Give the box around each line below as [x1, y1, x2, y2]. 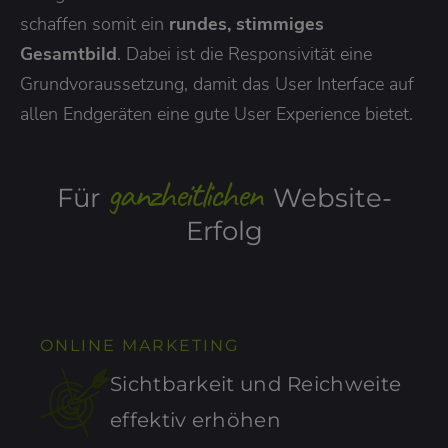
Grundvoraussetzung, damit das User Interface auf [20, 72, 414, 97]
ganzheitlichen [106, 171, 261, 219]
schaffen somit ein [20, 12, 169, 37]
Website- [265, 182, 392, 215]
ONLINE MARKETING [40, 335, 239, 355]
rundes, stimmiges [169, 12, 324, 37]
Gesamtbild [20, 42, 117, 67]
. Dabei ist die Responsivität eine [117, 42, 372, 67]
